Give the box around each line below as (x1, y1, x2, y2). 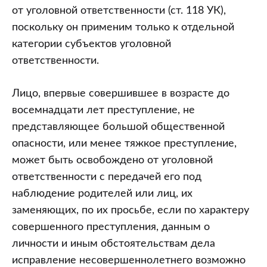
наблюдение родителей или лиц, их (12, 188, 193, 200)
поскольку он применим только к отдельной (12, 22, 234, 33)
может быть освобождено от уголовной (12, 155, 213, 166)
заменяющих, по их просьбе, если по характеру (12, 205, 249, 216)
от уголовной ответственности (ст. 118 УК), (12, 5, 226, 17)
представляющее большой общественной (12, 122, 225, 133)
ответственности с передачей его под (12, 172, 201, 183)
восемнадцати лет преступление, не (12, 105, 195, 116)
